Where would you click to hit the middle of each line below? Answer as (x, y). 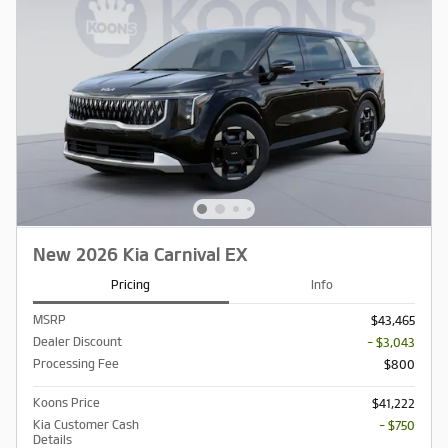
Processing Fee (76, 363)
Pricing (131, 285)
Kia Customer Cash (86, 424)
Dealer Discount (77, 341)
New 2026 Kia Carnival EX (140, 255)
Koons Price (66, 402)
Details (52, 439)
